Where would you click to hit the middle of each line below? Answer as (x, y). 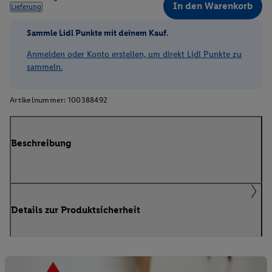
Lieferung (26, 7)
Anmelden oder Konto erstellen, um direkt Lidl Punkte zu (134, 54)
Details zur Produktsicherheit (76, 209)
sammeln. (45, 67)
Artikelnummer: (38, 100)
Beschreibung (41, 143)
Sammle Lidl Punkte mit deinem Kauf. (98, 33)
